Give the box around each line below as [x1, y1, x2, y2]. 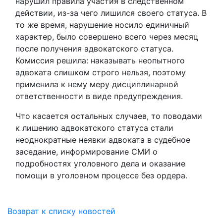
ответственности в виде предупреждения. [15, 91, 183, 101]
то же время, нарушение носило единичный [15, 20, 189, 30]
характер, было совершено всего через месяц [15, 32, 198, 42]
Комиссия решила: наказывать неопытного [15, 55, 185, 65]
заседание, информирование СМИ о [15, 147, 158, 157]
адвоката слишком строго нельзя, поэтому [15, 67, 186, 77]
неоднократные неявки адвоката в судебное [15, 135, 190, 145]
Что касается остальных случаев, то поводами [15, 111, 202, 121]
